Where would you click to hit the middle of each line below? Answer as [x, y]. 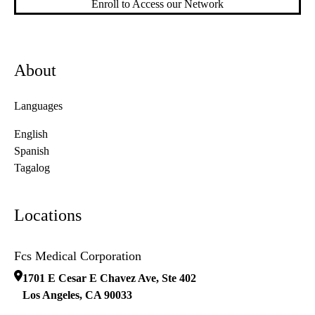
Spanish [32, 151]
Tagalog [32, 168]
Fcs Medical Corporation [78, 256]
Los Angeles [51, 295]
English [31, 134]
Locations [48, 216]
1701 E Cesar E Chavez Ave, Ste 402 [109, 278]
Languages [38, 106]
